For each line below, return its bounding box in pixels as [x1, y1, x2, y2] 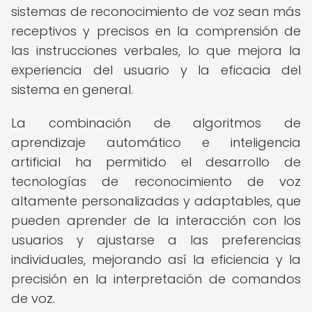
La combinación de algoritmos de [11, 114, 301, 132]
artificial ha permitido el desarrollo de [11, 153, 301, 171]
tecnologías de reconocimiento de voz [11, 173, 301, 190]
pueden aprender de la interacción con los [11, 212, 301, 229]
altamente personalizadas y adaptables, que [11, 192, 301, 210]
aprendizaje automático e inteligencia [11, 134, 301, 151]
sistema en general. [11, 81, 133, 98]
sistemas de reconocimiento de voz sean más [11, 3, 301, 20]
